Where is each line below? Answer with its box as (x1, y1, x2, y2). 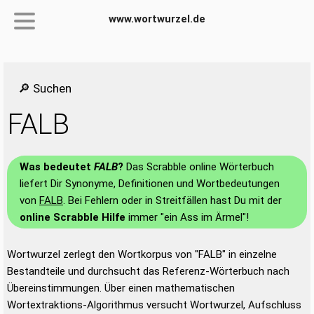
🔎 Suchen (18, 81, 71, 95)
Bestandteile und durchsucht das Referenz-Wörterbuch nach (7, 265, 289, 278)
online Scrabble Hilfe (20, 211, 125, 224)
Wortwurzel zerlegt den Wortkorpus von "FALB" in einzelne (7, 248, 277, 261)
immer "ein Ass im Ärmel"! (125, 211, 249, 224)
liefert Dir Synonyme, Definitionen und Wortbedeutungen (20, 177, 280, 190)
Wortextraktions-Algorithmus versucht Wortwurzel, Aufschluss (7, 299, 301, 311)
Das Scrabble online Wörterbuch (123, 161, 274, 173)
